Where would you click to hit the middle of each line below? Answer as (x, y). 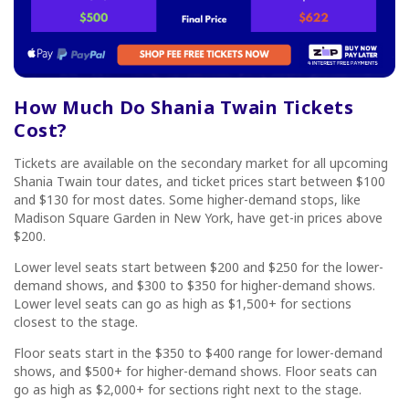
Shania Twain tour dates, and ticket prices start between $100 (199, 181)
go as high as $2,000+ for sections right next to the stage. (189, 389)
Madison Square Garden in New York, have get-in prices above (198, 217)
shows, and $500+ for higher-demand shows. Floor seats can (195, 371)
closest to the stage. (78, 321)
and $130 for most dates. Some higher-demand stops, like (187, 199)
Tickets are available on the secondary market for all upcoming (201, 163)
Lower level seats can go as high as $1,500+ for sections (183, 303)
